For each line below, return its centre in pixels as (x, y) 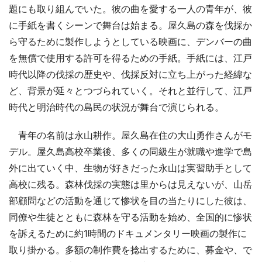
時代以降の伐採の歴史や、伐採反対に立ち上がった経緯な (130, 74)
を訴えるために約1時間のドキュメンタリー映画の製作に (128, 233)
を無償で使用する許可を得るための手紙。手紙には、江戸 (130, 58)
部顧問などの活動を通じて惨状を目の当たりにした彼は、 (130, 200)
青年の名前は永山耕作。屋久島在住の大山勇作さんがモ (130, 135)
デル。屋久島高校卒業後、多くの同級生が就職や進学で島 (130, 151)
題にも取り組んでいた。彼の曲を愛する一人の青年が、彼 (130, 8)
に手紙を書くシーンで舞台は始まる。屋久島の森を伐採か (130, 25)
